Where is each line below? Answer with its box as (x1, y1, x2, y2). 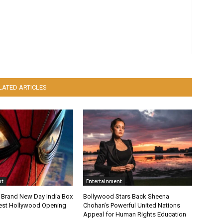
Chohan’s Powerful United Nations (83, 202, 181, 210)
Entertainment (86, 178, 122, 185)
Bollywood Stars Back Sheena (83, 193, 170, 201)
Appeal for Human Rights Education (83, 211, 187, 219)
